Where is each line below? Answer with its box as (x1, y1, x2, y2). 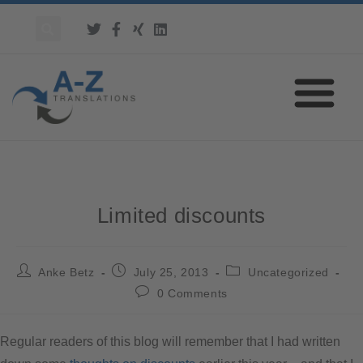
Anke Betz (38, 265, 95, 279)
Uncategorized (247, 265, 329, 279)
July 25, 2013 (133, 265, 209, 279)
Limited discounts (96, 203, 267, 228)
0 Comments (156, 286, 228, 300)
